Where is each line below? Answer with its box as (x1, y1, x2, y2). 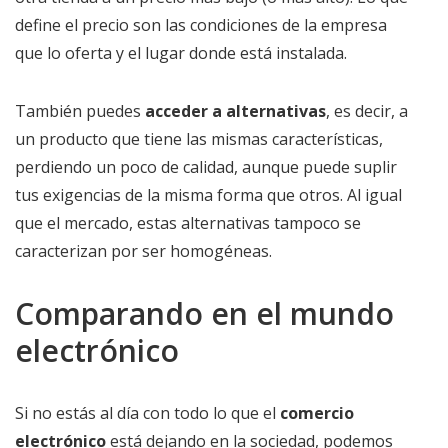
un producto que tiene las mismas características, (15, 128, 383, 150)
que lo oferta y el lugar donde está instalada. (15, 42, 347, 64)
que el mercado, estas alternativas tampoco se (15, 212, 361, 234)
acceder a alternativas (145, 100, 326, 122)
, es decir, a (326, 100, 408, 122)
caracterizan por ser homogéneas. (15, 240, 272, 262)
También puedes (15, 100, 145, 122)
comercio (280, 402, 354, 424)
